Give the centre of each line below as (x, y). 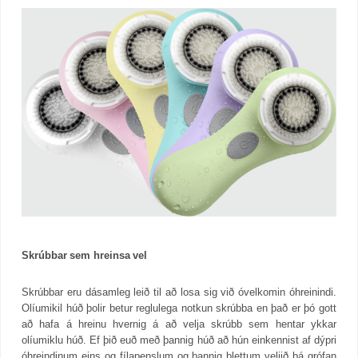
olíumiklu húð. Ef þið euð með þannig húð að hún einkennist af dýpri (179, 340)
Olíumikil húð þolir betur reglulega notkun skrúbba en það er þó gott (179, 308)
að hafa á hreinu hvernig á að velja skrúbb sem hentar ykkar (179, 324)
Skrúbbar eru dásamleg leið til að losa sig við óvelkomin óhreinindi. (179, 292)
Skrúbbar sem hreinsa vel (84, 255)
